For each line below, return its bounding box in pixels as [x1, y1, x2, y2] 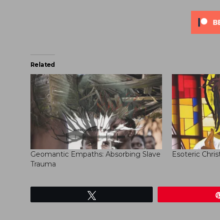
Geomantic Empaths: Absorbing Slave [30, 150, 161, 159]
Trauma [30, 160, 56, 169]
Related [30, 61, 55, 69]
